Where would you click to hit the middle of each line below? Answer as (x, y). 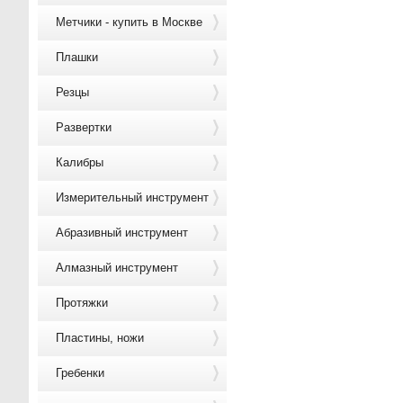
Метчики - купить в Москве (129, 22)
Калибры (80, 162)
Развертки (84, 127)
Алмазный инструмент (117, 268)
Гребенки (80, 373)
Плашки (77, 57)
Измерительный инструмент (132, 197)
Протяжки (82, 303)
